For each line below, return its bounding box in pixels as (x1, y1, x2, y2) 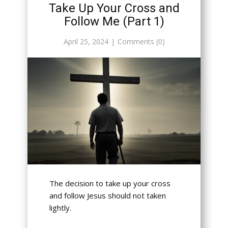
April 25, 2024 (63, 37, 108, 47)
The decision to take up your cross (49, 178, 170, 189)
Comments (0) (117, 37, 165, 47)
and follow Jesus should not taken (49, 190, 166, 201)
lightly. (49, 203, 71, 213)
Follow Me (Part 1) (64, 14, 164, 29)
